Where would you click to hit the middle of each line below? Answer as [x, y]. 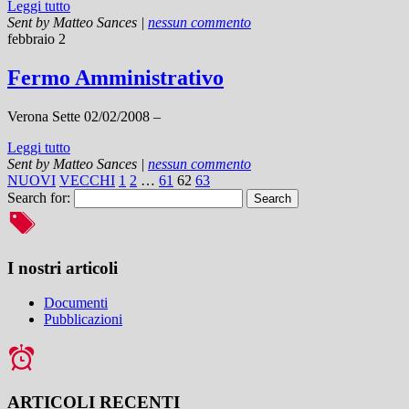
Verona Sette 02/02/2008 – [84, 116]
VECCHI [87, 180]
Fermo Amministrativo [115, 78]
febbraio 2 [37, 39]
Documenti [76, 303]
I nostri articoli [63, 267]
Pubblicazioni [83, 320]
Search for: [39, 198]
